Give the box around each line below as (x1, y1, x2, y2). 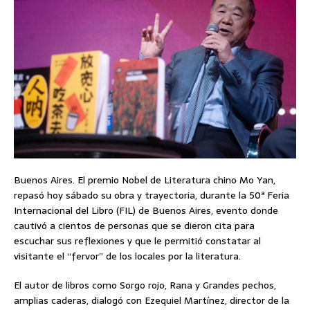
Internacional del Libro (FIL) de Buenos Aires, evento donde (14, 202, 278, 218)
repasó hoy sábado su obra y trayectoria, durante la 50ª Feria (14, 187, 289, 203)
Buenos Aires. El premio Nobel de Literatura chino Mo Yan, (14, 172, 275, 188)
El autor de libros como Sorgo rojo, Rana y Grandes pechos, (14, 277, 276, 293)
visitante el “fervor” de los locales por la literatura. (14, 248, 241, 264)
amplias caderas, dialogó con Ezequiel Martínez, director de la (14, 292, 289, 308)
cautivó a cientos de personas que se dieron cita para (14, 217, 255, 233)
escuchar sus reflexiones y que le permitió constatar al (14, 232, 261, 248)
